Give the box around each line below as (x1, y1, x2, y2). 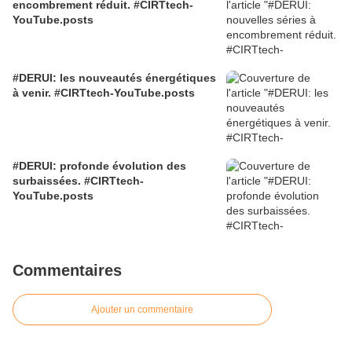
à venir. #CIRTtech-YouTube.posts (13, 86, 195, 100)
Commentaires (13, 262, 122, 280)
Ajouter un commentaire (91, 304, 193, 316)
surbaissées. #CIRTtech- (13, 174, 144, 188)
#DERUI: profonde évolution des (13, 159, 186, 173)
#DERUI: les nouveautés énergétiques (13, 71, 216, 85)
